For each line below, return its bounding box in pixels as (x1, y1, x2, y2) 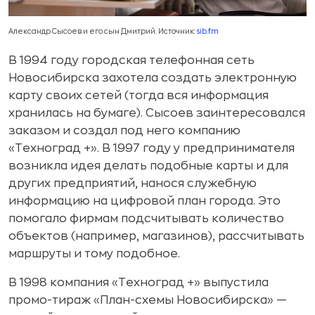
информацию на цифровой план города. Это (8, 195, 281, 207)
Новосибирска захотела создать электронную (8, 72, 297, 84)
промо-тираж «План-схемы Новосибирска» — (8, 294, 287, 306)
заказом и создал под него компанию (8, 124, 240, 136)
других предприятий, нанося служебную (8, 177, 257, 189)
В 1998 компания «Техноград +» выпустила (8, 276, 269, 288)
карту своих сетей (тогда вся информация (8, 89, 269, 101)
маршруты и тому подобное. (8, 247, 180, 259)
